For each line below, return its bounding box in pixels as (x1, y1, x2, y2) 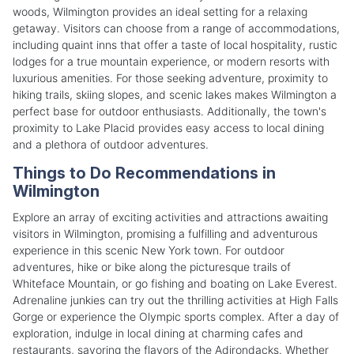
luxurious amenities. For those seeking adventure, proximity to (13, 70, 328, 85)
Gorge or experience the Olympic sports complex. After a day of (13, 309, 339, 323)
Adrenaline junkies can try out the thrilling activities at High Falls (13, 292, 338, 307)
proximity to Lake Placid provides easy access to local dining (13, 120, 324, 134)
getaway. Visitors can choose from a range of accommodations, (13, 21, 340, 35)
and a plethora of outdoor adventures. (13, 137, 209, 151)
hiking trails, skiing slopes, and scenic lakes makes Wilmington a (13, 87, 337, 101)
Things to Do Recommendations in (13, 163, 276, 183)
